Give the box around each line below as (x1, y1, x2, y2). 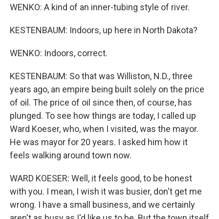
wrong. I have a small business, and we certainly (10, 199, 195, 210)
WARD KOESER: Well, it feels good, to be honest (10, 173, 192, 183)
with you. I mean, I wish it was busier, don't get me (10, 186, 202, 197)
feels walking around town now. (10, 150, 131, 160)
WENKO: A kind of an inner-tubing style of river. (10, 2, 190, 12)
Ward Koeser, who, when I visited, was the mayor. (10, 124, 198, 134)
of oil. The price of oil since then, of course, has (10, 97, 192, 108)
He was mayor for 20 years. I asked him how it (10, 137, 188, 147)
